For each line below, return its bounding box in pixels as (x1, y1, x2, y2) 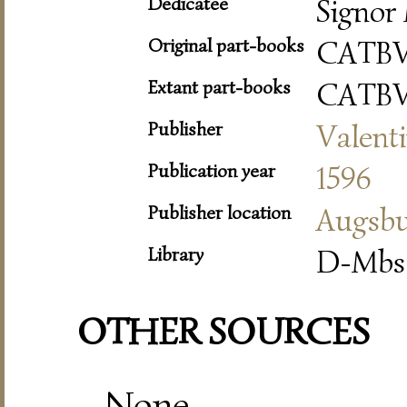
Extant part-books (148, 74, 291, 99)
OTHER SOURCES (77, 308, 370, 356)
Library (148, 242, 203, 266)
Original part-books (148, 33, 304, 57)
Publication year (148, 158, 275, 183)
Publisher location (148, 200, 291, 224)
